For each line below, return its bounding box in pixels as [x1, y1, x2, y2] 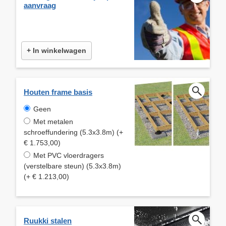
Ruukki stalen [24, 216, 72, 225]
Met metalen [33, 117, 73, 126]
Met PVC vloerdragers [33, 151, 104, 159]
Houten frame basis [24, 87, 92, 96]
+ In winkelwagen [27, 46, 86, 54]
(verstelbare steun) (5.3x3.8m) [24, 161, 121, 170]
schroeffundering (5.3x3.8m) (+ [24, 128, 123, 136]
